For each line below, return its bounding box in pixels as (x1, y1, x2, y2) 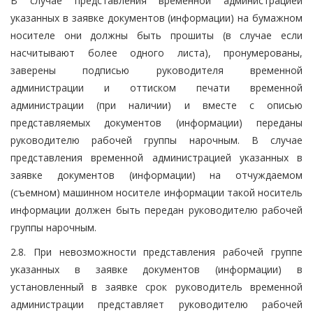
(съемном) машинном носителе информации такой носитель (10, 185, 303, 199)
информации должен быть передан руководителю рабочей (10, 203, 303, 217)
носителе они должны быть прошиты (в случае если (10, 28, 303, 42)
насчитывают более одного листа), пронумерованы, (10, 45, 303, 59)
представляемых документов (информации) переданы (10, 115, 303, 129)
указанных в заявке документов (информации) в (10, 262, 303, 276)
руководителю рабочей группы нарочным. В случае (10, 133, 303, 147)
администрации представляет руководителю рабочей (10, 297, 303, 311)
